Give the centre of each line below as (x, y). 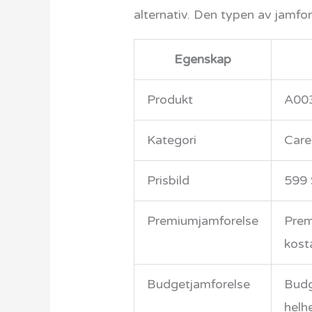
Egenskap (203, 59)
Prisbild (169, 180)
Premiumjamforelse (203, 220)
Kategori (172, 140)
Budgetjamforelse (199, 284)
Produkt (170, 99)
